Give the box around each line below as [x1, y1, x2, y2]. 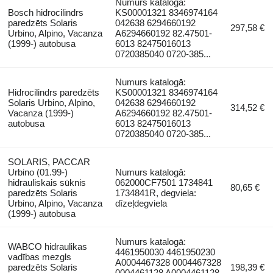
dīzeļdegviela [115, 197, 168, 208]
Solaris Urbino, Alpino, [7, 97, 95, 108]
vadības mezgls [7, 251, 71, 262]
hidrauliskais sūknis [7, 177, 86, 188]
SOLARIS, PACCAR [7, 156, 90, 167]
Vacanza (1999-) [7, 107, 74, 118]
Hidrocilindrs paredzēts [7, 87, 99, 97]
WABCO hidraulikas [7, 241, 87, 252]
